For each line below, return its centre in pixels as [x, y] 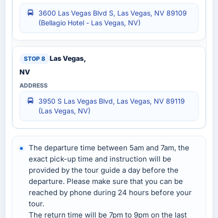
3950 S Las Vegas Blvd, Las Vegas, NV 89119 [112, 101]
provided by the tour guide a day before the [104, 170]
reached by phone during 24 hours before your [110, 192]
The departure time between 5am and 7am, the [109, 147]
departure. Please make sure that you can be [106, 181]
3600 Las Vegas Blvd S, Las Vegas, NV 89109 [113, 13]
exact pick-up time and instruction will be [100, 159]
